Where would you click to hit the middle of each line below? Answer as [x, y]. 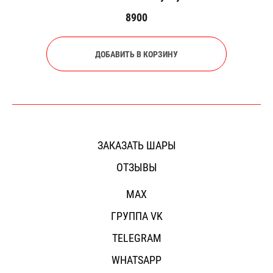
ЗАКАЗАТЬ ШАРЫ [136, 145]
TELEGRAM [136, 238]
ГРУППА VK [136, 216]
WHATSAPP [136, 260]
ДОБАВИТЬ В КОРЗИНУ [136, 54]
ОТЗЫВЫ [136, 167]
